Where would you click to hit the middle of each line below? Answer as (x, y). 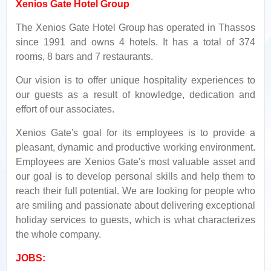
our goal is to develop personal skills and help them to (135, 176)
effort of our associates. (65, 109)
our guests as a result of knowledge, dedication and (135, 95)
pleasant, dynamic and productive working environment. (135, 147)
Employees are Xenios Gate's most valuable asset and (135, 162)
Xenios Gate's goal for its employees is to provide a (135, 133)
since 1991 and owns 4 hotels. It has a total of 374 (135, 42)
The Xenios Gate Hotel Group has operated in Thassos (135, 28)
